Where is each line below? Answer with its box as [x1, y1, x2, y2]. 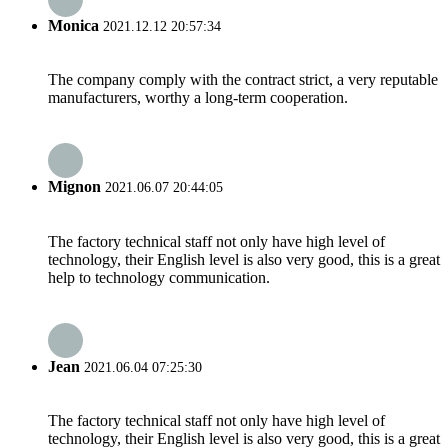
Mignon [48, 178, 101, 196]
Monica [48, 16, 99, 34]
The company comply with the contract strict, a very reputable [48, 70, 438, 88]
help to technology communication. [48, 268, 270, 286]
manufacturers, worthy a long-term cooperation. [48, 88, 348, 106]
